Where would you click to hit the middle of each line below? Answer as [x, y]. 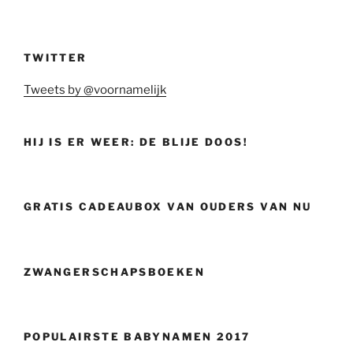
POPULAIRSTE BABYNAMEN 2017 [137, 337]
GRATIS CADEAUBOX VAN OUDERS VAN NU [168, 207]
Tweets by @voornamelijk [95, 89]
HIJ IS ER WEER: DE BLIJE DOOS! [136, 141]
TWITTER [56, 58]
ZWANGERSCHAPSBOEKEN [114, 271]
